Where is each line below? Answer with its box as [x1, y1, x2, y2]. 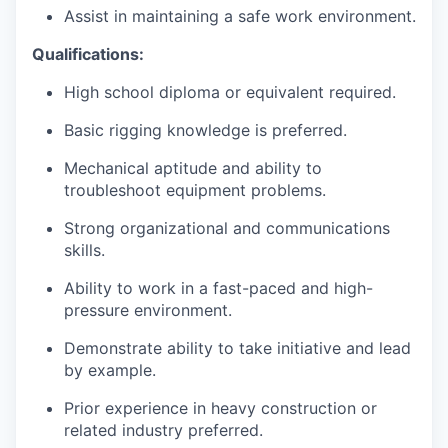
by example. [64, 360, 156, 381]
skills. [64, 240, 105, 261]
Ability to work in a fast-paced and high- [64, 278, 373, 299]
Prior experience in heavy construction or [64, 398, 377, 419]
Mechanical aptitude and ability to [64, 158, 322, 179]
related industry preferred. [64, 420, 263, 441]
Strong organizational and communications [64, 218, 390, 239]
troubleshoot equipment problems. [64, 180, 326, 201]
